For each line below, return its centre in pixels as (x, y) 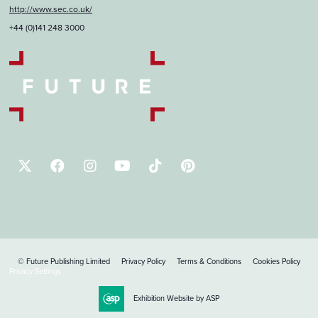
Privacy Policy (143, 262)
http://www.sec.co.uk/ (51, 9)
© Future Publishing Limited (64, 262)
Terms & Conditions (209, 262)
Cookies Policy (276, 262)
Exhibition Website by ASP (176, 299)
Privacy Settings (35, 272)
